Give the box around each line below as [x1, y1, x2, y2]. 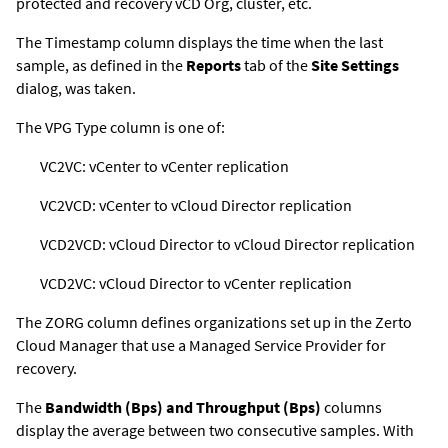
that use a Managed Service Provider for [118, 334, 386, 355]
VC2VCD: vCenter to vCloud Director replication [40, 194, 352, 215]
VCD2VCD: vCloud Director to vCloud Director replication [40, 233, 415, 254]
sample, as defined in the [16, 54, 186, 75]
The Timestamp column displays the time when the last [16, 31, 383, 52]
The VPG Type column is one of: [16, 116, 225, 137]
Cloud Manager [16, 334, 118, 355]
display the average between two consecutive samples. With [16, 419, 414, 440]
